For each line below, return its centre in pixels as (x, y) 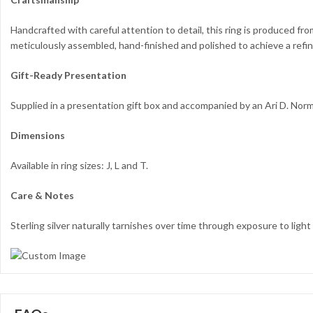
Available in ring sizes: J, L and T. (79, 165)
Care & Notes (42, 195)
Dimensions (38, 135)
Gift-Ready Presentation (68, 75)
